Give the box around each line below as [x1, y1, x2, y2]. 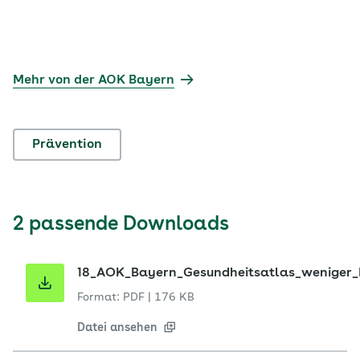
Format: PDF [77, 292, 145, 303]
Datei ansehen [77, 322, 157, 333]
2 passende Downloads [13, 215, 229, 235]
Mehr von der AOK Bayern [13, 74, 174, 87]
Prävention [32, 138, 102, 151]
